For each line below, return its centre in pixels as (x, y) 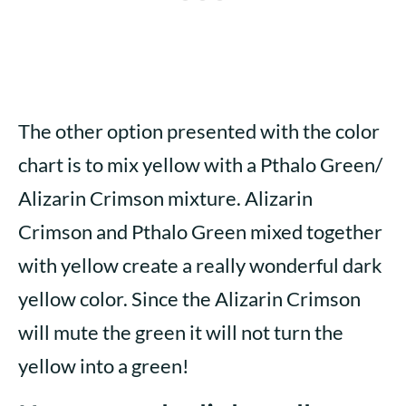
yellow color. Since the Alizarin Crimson (189, 299)
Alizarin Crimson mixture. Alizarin (165, 198)
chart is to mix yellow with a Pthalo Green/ (200, 165)
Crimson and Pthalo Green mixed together (200, 232)
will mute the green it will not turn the (181, 333)
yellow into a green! (104, 366)
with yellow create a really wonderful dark (200, 266)
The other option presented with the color (199, 131)
